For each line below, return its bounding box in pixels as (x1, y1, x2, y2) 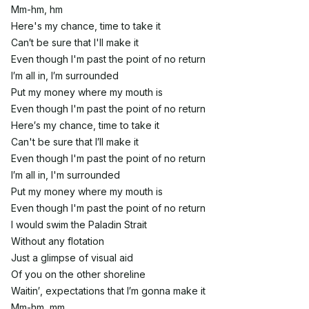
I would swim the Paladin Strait (11, 219, 147, 230)
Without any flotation (11, 235, 104, 247)
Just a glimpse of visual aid (11, 252, 133, 263)
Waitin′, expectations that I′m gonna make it (11, 285, 206, 297)
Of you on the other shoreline (11, 268, 146, 280)
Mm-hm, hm (11, 3, 63, 15)
